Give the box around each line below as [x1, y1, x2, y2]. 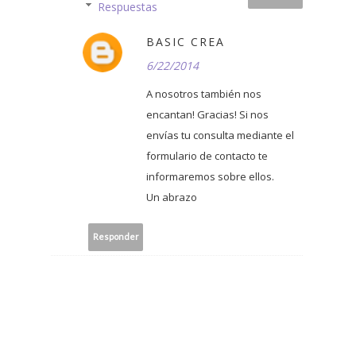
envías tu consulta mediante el [146, 127, 294, 142]
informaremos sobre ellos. [146, 168, 274, 184]
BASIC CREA [146, 33, 225, 49]
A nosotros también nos [146, 86, 261, 101]
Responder [92, 231, 139, 242]
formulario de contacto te [146, 148, 268, 163]
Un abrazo [146, 189, 197, 204]
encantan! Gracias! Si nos [146, 106, 269, 122]
